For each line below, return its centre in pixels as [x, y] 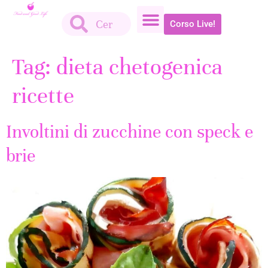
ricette [43, 96]
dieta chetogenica [139, 67]
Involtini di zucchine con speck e [130, 132]
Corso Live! [193, 24]
